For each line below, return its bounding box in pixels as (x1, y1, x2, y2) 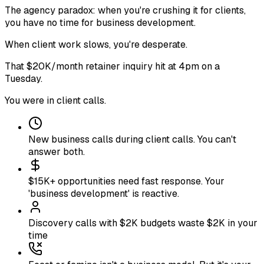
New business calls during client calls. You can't (28, 133, 236, 146)
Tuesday (5, 72, 41, 85)
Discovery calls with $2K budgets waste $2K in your (28, 216, 258, 229)
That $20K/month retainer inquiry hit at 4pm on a (5, 60, 220, 72)
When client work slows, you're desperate (5, 38, 186, 51)
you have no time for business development (5, 16, 194, 29)
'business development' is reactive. (28, 187, 179, 200)
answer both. (28, 145, 85, 158)
